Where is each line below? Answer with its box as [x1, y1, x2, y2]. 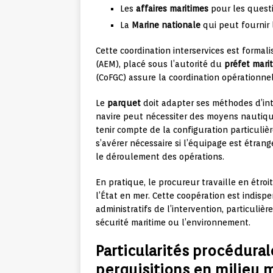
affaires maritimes [136, 4, 208, 14]
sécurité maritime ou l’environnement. [96, 218, 250, 228]
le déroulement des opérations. [96, 152, 224, 162]
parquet [107, 98, 141, 108]
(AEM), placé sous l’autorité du [96, 59, 224, 69]
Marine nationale [132, 20, 200, 30]
